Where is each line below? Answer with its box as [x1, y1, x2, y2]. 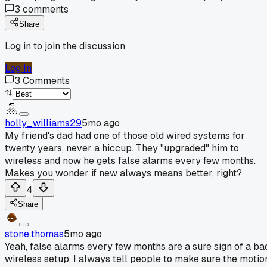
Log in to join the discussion [5, 39, 125, 52]
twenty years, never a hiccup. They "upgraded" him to [5, 141, 239, 154]
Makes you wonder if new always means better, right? [5, 166, 242, 179]
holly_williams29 [5, 116, 82, 129]
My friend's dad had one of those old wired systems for [5, 129, 245, 142]
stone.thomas [5, 227, 64, 240]
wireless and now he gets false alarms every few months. [5, 154, 256, 167]
